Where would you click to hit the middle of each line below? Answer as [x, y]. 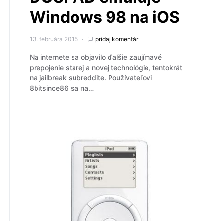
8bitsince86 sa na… [62, 88]
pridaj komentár [117, 39]
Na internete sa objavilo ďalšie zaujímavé [96, 57]
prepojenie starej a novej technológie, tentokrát [106, 68]
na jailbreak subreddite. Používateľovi [91, 78]
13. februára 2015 [54, 39]
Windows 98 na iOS [105, 17]
